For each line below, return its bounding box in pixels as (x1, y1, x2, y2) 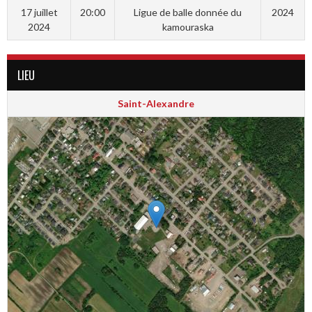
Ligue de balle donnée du (134, 6, 242, 19)
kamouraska (162, 21, 214, 33)
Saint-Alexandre (118, 97, 194, 110)
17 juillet (20, 6, 58, 19)
